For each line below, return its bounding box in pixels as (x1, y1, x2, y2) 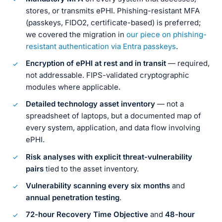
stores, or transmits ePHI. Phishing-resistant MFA (26, 5, 200, 15)
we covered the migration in (26, 29, 126, 39)
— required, (166, 58, 210, 68)
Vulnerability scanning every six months (26, 181, 170, 191)
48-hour (165, 210, 195, 220)
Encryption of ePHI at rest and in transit (26, 58, 166, 68)
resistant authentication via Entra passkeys (26, 41, 176, 51)
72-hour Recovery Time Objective (26, 210, 148, 220)
